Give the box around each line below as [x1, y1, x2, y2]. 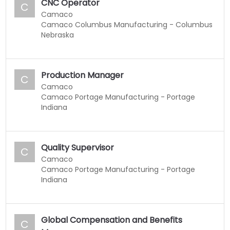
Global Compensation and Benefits [41, 214, 183, 226]
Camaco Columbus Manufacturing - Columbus [41, 19, 213, 30]
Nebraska [41, 29, 74, 40]
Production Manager [41, 69, 124, 81]
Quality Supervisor [41, 141, 114, 154]
